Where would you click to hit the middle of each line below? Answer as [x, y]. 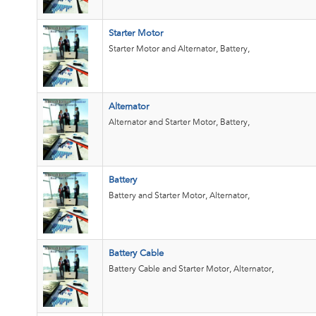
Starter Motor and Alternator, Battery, [179, 49]
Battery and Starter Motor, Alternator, [179, 196]
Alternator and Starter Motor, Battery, [179, 122]
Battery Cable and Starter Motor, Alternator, [191, 269]
